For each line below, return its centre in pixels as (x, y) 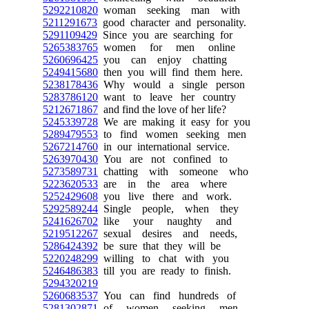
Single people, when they (168, 209)
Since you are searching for (165, 35)
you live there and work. (165, 196)
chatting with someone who (173, 171)
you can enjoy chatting (162, 60)
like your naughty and (165, 221)
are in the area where (162, 184)
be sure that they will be (159, 246)
